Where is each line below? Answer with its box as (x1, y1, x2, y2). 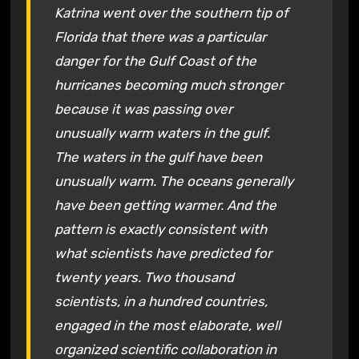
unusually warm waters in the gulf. (54, 124, 270, 141)
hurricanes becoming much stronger (54, 76, 283, 93)
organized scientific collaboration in (54, 341, 276, 357)
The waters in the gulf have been (54, 148, 262, 165)
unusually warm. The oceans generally (54, 172, 293, 189)
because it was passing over (54, 100, 232, 117)
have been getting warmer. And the (54, 196, 276, 213)
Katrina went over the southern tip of (54, 4, 288, 21)
